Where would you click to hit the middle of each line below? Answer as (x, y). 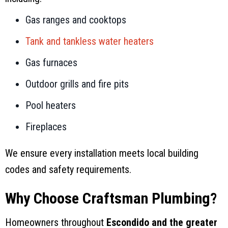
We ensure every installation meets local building (102, 153)
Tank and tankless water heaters (90, 41)
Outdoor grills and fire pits (77, 84)
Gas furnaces (51, 62)
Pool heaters (51, 105)
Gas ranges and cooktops (76, 20)
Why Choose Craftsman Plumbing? (111, 198)
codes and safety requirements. (68, 169)
